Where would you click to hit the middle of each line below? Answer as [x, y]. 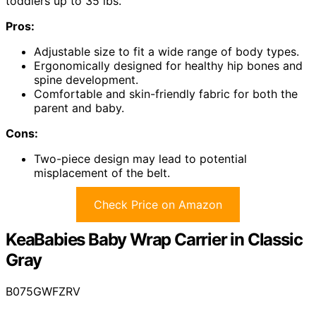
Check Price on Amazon [158, 205]
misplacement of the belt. [102, 173]
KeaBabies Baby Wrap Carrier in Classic [154, 240]
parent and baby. [79, 108]
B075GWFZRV [43, 292]
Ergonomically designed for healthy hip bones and [168, 66]
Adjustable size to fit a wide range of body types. [166, 52]
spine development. [86, 80]
